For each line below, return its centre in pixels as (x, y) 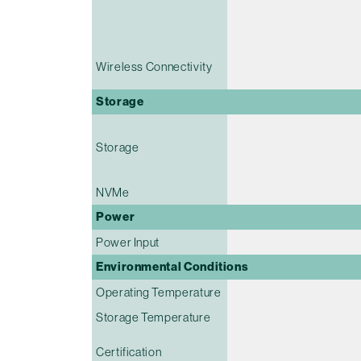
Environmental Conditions (172, 266)
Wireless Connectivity (154, 66)
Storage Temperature (154, 317)
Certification (129, 351)
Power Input (128, 242)
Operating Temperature (159, 292)
